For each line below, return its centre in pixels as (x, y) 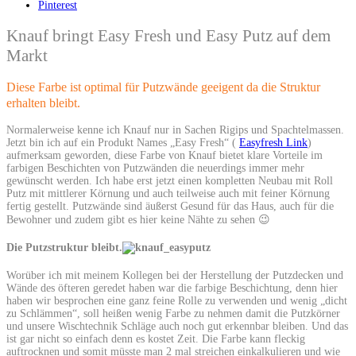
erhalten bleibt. (43, 103)
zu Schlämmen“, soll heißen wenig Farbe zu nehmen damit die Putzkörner (173, 313)
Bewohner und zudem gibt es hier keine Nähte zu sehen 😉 (138, 220)
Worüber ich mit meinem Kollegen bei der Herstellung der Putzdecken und (175, 275)
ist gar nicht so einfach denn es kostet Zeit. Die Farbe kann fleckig (156, 339)
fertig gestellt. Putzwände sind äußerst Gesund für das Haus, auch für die (170, 207)
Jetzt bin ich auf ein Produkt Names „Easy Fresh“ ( (123, 143)
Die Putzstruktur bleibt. (64, 248)
